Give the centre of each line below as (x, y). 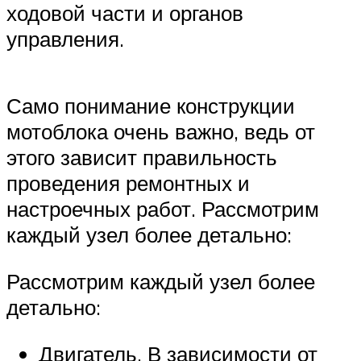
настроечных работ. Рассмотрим (163, 209)
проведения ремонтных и (128, 183)
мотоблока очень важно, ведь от (161, 132)
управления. (65, 39)
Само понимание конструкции (151, 106)
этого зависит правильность (142, 158)
